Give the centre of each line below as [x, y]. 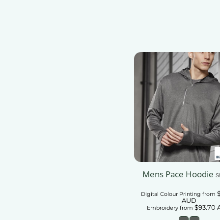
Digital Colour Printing [171, 194]
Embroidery [162, 208]
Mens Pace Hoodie [178, 174]
